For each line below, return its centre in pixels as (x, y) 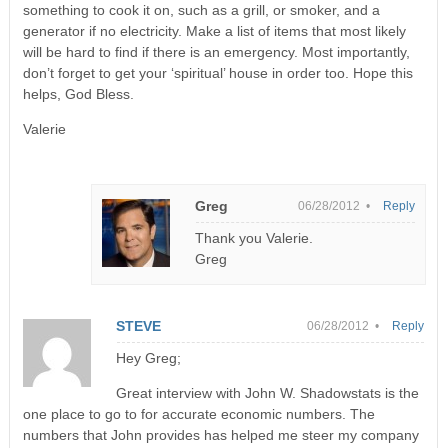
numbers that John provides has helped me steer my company (220, 434)
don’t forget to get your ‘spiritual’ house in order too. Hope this (217, 72)
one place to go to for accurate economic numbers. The (198, 413)
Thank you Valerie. (254, 237)
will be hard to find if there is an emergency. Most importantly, (216, 51)
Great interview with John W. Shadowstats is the (267, 392)
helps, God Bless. (78, 93)
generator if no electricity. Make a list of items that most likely (214, 30)
